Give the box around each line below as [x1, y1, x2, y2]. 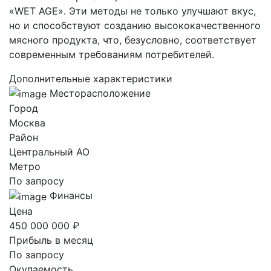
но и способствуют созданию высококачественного [9, 19, 261, 31]
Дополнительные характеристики [9, 72, 172, 85]
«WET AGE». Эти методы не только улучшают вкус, [9, 4, 256, 17]
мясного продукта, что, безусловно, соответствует [9, 33, 256, 46]
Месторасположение [50, 87, 151, 99]
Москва [9, 117, 45, 129]
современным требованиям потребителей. [9, 48, 214, 60]
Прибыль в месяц [9, 233, 93, 246]
